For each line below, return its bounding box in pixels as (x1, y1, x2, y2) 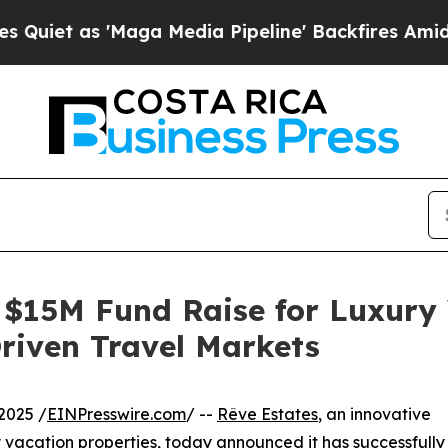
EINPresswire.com (47, 403, 186, 424)
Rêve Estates (217, 403, 318, 424)
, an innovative (318, 403, 431, 424)
